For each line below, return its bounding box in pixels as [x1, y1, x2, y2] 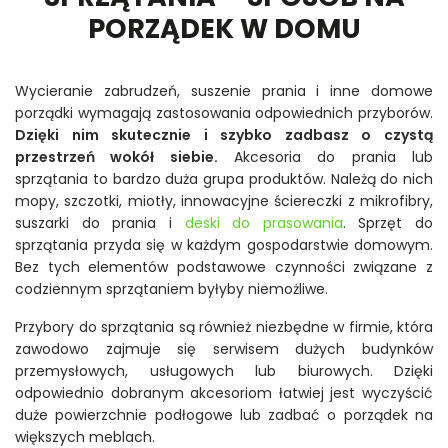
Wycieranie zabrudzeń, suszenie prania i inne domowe [15, 81, 433, 101]
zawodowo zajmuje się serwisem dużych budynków [15, 339, 433, 359]
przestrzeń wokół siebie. [15, 147, 218, 167]
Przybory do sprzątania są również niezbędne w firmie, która [15, 317, 433, 337]
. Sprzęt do [342, 213, 433, 233]
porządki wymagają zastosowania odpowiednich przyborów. [15, 103, 433, 123]
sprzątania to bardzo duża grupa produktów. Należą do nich [15, 169, 433, 189]
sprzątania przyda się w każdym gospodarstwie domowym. [15, 235, 433, 255]
